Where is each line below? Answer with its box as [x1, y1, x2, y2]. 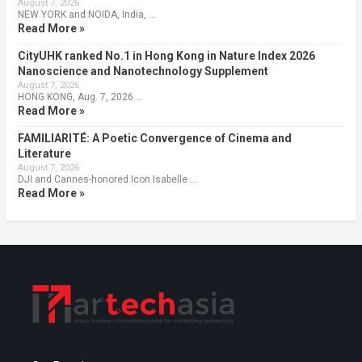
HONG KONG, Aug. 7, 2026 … [17, 90, 143, 103]
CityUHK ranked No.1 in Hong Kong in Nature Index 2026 [17, 48, 315, 62]
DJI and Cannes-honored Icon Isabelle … [17, 173, 197, 185]
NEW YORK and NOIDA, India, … [17, 8, 156, 20]
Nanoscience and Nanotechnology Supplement [17, 64, 268, 78]
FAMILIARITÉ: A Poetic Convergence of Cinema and [17, 131, 292, 145]
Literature [17, 146, 71, 160]
